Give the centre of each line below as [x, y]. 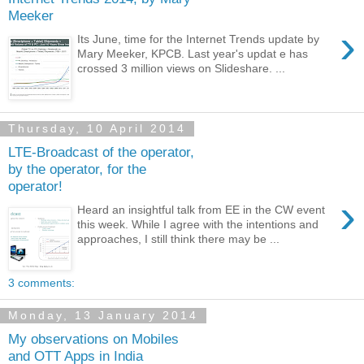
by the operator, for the [77, 169]
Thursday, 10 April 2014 [97, 129]
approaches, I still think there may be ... [179, 238]
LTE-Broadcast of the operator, [101, 152]
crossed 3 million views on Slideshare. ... [182, 68]
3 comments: [41, 282]
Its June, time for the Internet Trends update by [199, 39]
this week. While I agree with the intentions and [198, 224]
